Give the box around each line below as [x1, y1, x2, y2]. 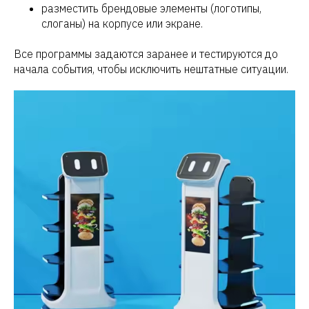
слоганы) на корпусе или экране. [41, 17, 203, 31]
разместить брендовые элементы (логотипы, [41, 1, 261, 16]
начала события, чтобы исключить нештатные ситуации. [14, 62, 288, 77]
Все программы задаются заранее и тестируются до [14, 47, 278, 61]
